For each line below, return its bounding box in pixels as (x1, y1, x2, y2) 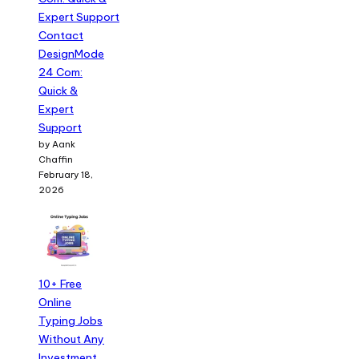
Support (38, 120, 82, 135)
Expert (38, 102, 74, 117)
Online (38, 294, 71, 309)
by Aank (38, 139, 75, 151)
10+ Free (38, 276, 82, 291)
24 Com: (38, 65, 83, 80)
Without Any (38, 331, 104, 346)
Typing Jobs (38, 313, 103, 328)
